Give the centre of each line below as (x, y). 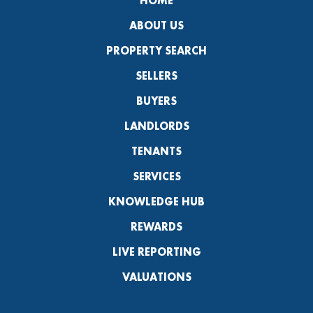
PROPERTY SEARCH (156, 50)
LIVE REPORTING (156, 252)
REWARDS (156, 226)
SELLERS (156, 75)
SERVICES (156, 176)
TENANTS (156, 151)
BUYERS (156, 101)
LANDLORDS (156, 126)
